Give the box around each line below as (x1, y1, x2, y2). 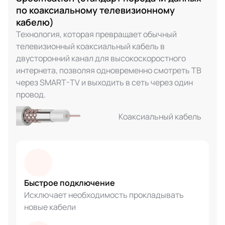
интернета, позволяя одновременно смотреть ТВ (16, 65, 201, 76)
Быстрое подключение (24, 177, 115, 188)
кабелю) (16, 16, 54, 28)
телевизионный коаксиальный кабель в (16, 41, 165, 52)
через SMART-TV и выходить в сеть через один (16, 77, 193, 88)
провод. (16, 89, 46, 100)
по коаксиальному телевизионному (16, 4, 175, 16)
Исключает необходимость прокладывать (24, 189, 184, 200)
